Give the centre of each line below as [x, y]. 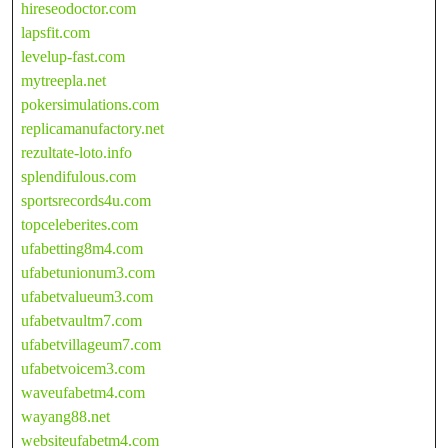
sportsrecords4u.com [86, 200]
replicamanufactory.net [92, 128]
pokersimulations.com [90, 104]
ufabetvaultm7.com [81, 320]
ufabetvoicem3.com [83, 368]
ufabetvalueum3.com [87, 296]
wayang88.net [65, 416]
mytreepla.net [63, 80]
